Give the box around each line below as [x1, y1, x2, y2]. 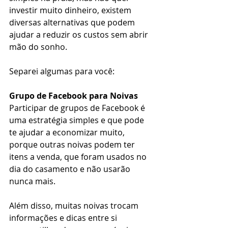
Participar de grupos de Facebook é [9, 102, 147, 113]
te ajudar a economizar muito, [9, 126, 127, 138]
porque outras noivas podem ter [9, 138, 137, 150]
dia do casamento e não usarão [9, 163, 132, 175]
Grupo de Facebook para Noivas [9, 90, 138, 101]
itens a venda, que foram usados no [9, 151, 149, 162]
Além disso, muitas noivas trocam [9, 199, 140, 211]
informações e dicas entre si [9, 212, 119, 223]
